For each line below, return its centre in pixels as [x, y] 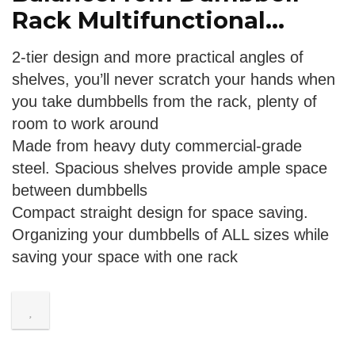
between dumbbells [80, 190]
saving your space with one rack [125, 257]
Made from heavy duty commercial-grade [157, 146]
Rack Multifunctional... [148, 20]
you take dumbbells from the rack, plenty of [164, 101]
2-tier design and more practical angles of [158, 57]
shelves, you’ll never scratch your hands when [174, 79]
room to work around [85, 124]
